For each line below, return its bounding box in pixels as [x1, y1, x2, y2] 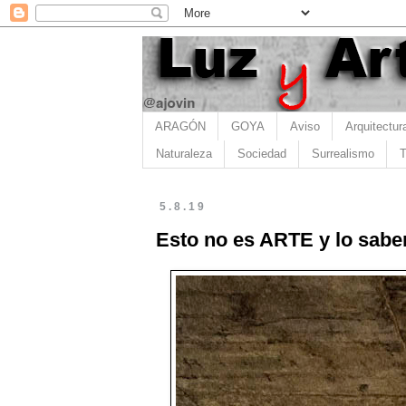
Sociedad [237, 147, 286, 161]
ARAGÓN [154, 119, 206, 133]
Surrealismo [311, 147, 374, 161]
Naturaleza [155, 147, 212, 161]
